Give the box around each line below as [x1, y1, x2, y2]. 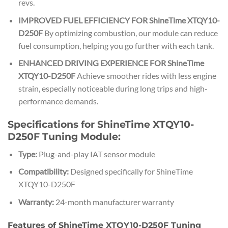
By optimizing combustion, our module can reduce [42, 27, 218, 38]
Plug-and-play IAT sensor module [37, 149, 155, 159]
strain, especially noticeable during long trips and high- [18, 83, 208, 94]
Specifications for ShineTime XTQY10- [8, 118, 194, 130]
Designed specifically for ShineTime [68, 166, 193, 177]
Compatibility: [18, 166, 69, 177]
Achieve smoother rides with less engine [75, 71, 216, 81]
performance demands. [18, 96, 98, 106]
